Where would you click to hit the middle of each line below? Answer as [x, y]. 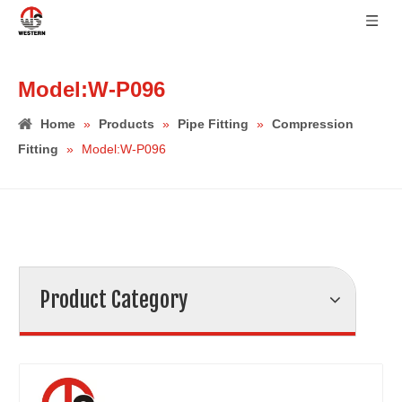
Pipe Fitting [213, 124]
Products [127, 124]
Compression [313, 124]
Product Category [114, 300]
